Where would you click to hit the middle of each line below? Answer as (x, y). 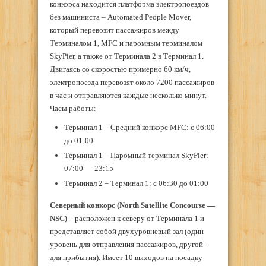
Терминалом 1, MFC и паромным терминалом (126, 43)
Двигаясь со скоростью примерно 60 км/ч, (120, 69)
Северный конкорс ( (85, 205)
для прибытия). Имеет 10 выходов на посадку (126, 258)
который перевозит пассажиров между (115, 30)
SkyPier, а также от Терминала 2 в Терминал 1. (127, 56)
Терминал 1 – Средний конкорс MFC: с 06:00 (139, 128)
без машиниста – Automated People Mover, (121, 17)
